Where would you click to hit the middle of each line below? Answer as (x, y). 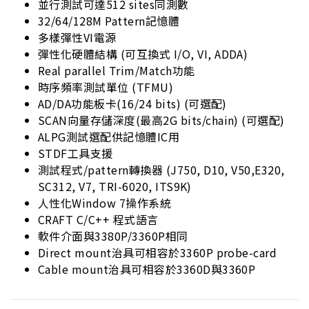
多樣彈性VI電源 (77, 38)
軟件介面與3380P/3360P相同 (113, 236)
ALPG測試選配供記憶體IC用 (109, 137)
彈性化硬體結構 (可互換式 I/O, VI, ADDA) (143, 54)
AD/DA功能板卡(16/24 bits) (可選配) (132, 104)
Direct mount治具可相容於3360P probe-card (158, 253)
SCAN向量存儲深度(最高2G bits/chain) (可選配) (161, 120)
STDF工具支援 (76, 153)
